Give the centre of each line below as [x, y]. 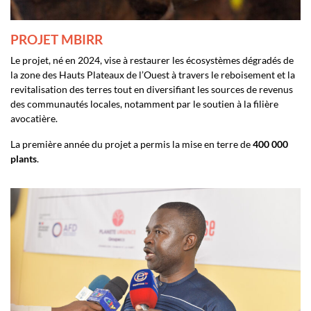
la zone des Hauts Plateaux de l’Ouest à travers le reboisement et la [153, 74]
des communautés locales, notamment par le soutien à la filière [144, 103]
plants [24, 158]
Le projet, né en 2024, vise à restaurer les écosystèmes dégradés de [152, 60]
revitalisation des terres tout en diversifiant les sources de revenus [152, 89]
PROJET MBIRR [57, 39]
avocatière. [34, 118]
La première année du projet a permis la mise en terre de [132, 144]
